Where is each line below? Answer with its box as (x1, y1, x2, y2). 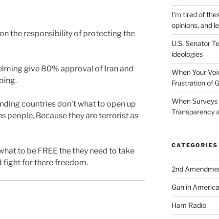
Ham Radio (171, 201, 206, 210)
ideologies (171, 50, 203, 59)
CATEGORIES (171, 142, 218, 149)
